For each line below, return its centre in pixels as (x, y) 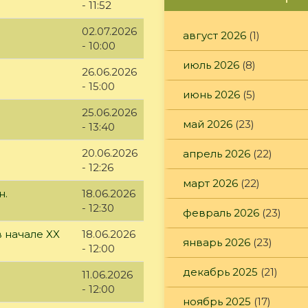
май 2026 (208, 124)
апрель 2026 (217, 153)
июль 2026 (211, 65)
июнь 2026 (211, 94)
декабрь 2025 (220, 272)
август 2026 (214, 35)
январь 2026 (217, 242)
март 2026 (210, 183)
